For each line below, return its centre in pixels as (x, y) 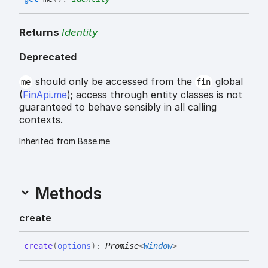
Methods (66, 193)
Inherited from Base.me (65, 141)
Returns (40, 33)
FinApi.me (45, 94)
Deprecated (48, 57)
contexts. (41, 119)
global (228, 81)
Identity (80, 33)
